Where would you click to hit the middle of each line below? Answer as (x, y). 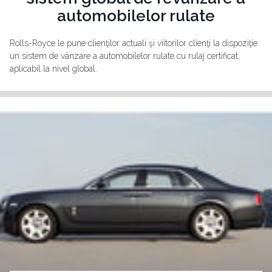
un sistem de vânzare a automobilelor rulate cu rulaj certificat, (125, 56)
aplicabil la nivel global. (53, 69)
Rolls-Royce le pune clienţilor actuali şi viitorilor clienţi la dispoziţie (134, 43)
